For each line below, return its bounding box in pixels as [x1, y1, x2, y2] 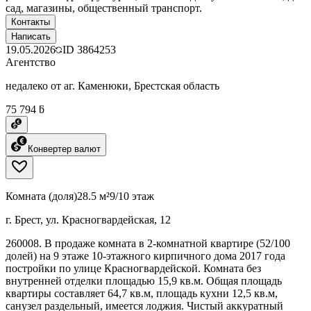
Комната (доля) [6, 190, 77, 202]
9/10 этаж [110, 190, 154, 202]
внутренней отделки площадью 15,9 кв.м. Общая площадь [6, 274, 282, 287]
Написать [11, 31, 51, 42]
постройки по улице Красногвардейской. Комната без [6, 262, 261, 274]
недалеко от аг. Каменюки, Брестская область [6, 79, 219, 92]
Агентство [6, 56, 56, 68]
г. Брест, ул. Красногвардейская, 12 [6, 213, 171, 226]
